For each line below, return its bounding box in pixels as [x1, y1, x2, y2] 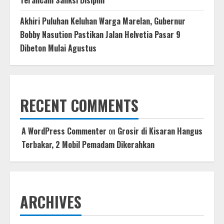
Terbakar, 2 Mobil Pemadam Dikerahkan [21, 138, 154, 150]
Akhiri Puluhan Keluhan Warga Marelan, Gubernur [20, 14, 185, 27]
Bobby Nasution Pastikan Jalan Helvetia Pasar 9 [20, 28, 180, 40]
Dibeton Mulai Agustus [20, 41, 96, 54]
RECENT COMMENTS [20, 93, 138, 116]
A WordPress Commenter [21, 124, 106, 137]
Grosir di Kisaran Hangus [117, 124, 202, 137]
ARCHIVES [20, 190, 81, 213]
